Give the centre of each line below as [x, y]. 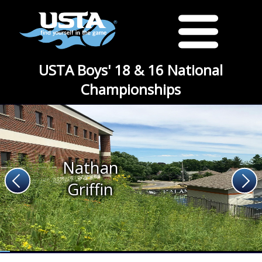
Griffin [91, 189]
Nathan [90, 168]
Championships [131, 89]
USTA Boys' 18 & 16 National [131, 70]
